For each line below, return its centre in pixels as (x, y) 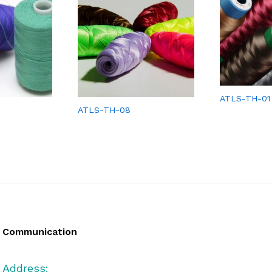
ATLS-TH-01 (245, 99)
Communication (40, 232)
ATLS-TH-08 (104, 110)
